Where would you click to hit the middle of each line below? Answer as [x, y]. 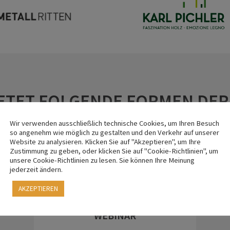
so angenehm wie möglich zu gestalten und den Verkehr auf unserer [114, 132]
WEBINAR [115, 215]
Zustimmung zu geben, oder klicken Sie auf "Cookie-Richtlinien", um [114, 151]
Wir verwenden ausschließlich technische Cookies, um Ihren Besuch [114, 123]
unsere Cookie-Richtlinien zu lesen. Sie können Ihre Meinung [102, 160]
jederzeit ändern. [36, 169]
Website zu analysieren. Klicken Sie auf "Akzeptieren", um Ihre [105, 142]
